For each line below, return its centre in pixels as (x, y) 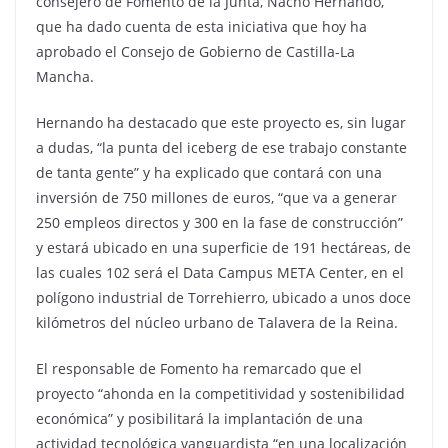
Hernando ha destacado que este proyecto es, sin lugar (221, 122)
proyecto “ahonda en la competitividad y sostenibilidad (220, 393)
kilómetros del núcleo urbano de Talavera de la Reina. (217, 322)
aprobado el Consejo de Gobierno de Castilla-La (195, 51)
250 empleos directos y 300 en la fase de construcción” (219, 222)
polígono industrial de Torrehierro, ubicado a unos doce (223, 297)
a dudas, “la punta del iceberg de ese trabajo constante (221, 147)
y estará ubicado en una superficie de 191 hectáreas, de (223, 247)
